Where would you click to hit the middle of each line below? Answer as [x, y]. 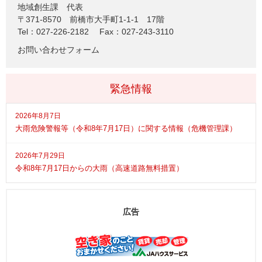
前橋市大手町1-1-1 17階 [117, 20]
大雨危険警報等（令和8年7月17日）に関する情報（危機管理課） [126, 129]
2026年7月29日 [40, 156]
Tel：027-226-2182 [53, 32]
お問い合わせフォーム [58, 50]
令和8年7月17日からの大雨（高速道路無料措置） [99, 168]
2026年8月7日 [38, 116]
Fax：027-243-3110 [137, 32]
